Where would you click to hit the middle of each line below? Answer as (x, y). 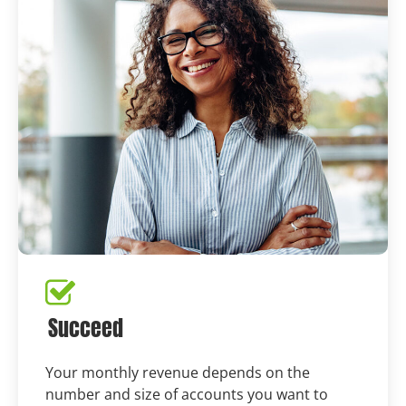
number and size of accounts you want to (187, 394)
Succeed (85, 328)
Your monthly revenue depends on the (178, 372)
